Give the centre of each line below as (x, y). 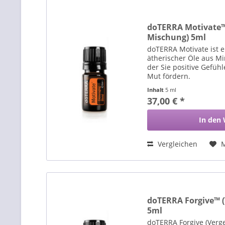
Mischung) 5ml (177, 37)
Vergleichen (177, 144)
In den (210, 120)
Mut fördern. (169, 76)
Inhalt (156, 89)
